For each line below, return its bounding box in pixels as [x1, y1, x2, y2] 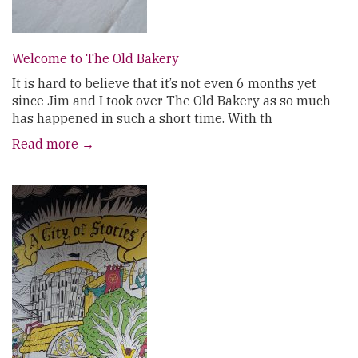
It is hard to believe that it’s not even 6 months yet [12, 75, 316, 91]
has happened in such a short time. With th [12, 110, 272, 126]
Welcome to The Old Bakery [12, 50, 179, 66]
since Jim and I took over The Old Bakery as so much [12, 93, 331, 109]
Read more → [12, 136, 94, 152]
